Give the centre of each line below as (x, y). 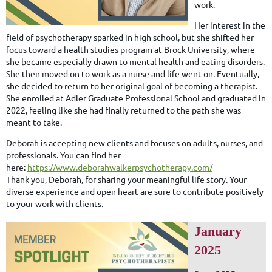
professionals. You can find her (63, 155)
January (218, 231)
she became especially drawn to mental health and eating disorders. (135, 61)
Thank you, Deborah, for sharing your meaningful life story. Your (126, 179)
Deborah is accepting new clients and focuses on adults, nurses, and (134, 142)
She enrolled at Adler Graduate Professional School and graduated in (136, 97)
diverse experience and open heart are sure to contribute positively (135, 191)
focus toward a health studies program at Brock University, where (131, 49)
